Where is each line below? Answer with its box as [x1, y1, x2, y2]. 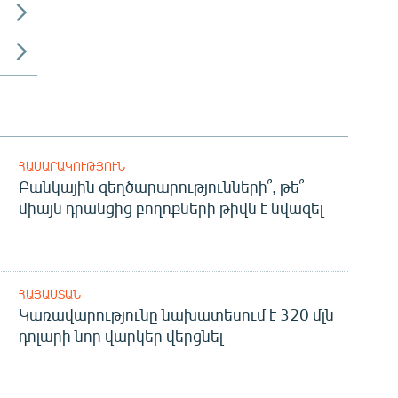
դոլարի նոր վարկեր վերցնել [18, 325, 223, 346]
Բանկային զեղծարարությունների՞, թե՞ [18, 176, 304, 196]
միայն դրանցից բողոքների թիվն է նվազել [18, 197, 323, 218]
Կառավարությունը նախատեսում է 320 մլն [18, 304, 334, 324]
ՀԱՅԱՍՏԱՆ [18, 286, 81, 301]
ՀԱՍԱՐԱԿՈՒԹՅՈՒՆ [18, 158, 125, 173]
